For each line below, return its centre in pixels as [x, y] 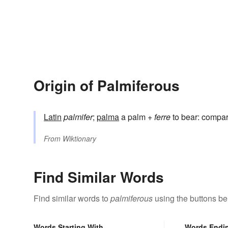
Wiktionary [79, 139]
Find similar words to [72, 198]
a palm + [137, 117]
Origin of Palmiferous [107, 85]
